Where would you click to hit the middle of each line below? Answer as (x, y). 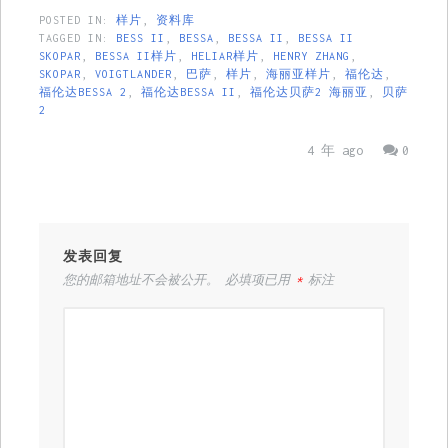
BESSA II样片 (135, 56)
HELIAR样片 (224, 56)
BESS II (140, 38)
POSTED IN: (77, 20)
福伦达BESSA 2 (82, 92)
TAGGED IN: (77, 38)
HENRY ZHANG (311, 56)
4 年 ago (335, 151)
